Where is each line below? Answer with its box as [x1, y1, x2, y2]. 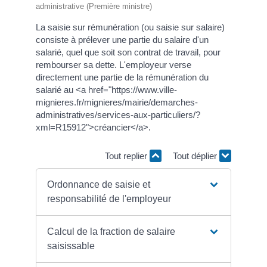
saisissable [47, 241, 95, 252]
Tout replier [105, 150, 150, 161]
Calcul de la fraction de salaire [47, 226, 176, 237]
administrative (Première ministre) [36, 2, 152, 11]
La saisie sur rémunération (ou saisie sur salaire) [36, 22, 225, 33]
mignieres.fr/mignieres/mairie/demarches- [36, 97, 198, 108]
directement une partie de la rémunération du [36, 72, 209, 83]
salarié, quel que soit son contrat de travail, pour [36, 47, 221, 58]
